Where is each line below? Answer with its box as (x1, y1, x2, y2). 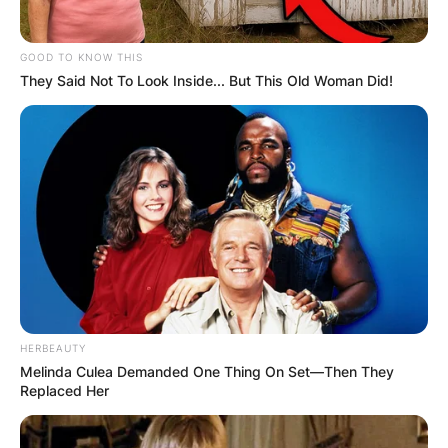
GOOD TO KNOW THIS (20, 50, 143, 63)
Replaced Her (20, 382, 109, 400)
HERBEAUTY (20, 342, 86, 355)
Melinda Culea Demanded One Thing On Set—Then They (20, 363, 394, 381)
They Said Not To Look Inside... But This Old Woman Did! (20, 71, 393, 89)
